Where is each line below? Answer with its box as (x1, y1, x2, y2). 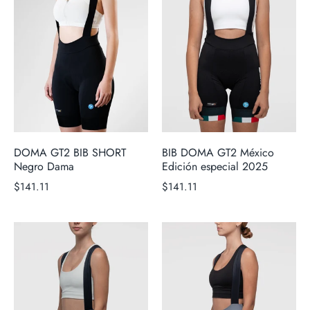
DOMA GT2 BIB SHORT (14, 145, 126, 161)
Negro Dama (14, 158, 74, 175)
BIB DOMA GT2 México (162, 145, 274, 161)
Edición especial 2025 (162, 158, 268, 175)
